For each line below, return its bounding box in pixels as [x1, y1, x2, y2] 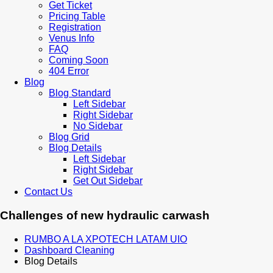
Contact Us [24, 186, 73, 197]
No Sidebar [73, 121, 122, 132]
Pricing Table [49, 11, 105, 22]
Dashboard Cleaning [24, 244, 115, 255]
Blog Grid [49, 132, 90, 143]
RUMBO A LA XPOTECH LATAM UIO [24, 233, 187, 244]
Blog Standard [49, 88, 111, 99]
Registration [49, 22, 101, 33]
